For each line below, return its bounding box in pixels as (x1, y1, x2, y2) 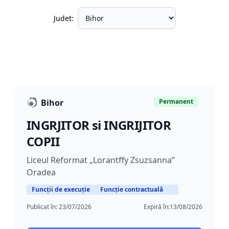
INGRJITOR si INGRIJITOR (27, 117, 171, 133)
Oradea (27, 167, 56, 178)
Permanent (159, 97, 193, 106)
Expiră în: (144, 202, 170, 211)
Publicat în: (27, 202, 59, 211)
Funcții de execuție (32, 185, 90, 194)
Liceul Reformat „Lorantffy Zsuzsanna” (27, 154, 175, 166)
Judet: (53, 13, 74, 23)
